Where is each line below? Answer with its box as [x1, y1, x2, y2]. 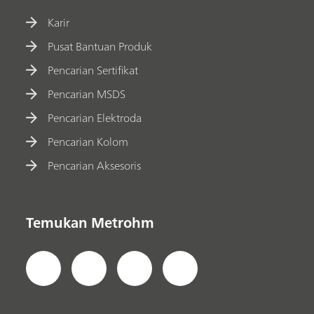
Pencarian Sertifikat [48, 60, 139, 80]
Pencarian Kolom [48, 131, 129, 151]
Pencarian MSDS [48, 83, 126, 104]
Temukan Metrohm [26, 210, 155, 235]
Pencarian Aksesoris [48, 155, 142, 175]
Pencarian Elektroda [48, 107, 142, 128]
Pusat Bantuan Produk [48, 36, 153, 56]
